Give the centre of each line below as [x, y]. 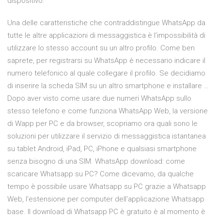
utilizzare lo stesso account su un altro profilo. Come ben [101, 48]
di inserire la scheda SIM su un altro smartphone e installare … [108, 86]
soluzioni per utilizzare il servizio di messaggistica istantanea [107, 136]
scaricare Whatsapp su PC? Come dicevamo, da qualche [101, 174]
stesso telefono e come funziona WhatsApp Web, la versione [108, 111]
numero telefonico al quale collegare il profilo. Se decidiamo [106, 73]
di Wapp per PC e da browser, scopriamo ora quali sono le [102, 124]
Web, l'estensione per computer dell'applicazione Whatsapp [106, 199]
